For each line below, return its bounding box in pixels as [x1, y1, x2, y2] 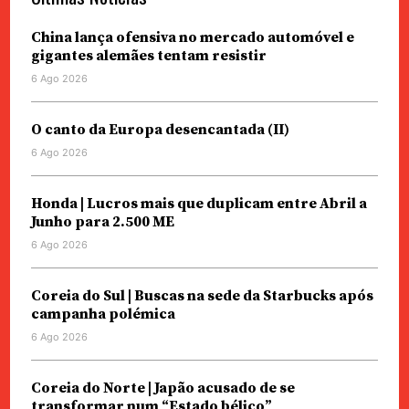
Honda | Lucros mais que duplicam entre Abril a [30, 194, 367, 213]
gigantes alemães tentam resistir [30, 46, 267, 65]
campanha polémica [30, 304, 175, 323]
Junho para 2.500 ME [30, 212, 174, 231]
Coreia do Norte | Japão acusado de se [30, 378, 295, 397]
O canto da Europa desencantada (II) [30, 120, 289, 139]
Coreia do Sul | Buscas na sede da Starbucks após [30, 286, 373, 305]
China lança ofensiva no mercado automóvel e [30, 27, 354, 47]
